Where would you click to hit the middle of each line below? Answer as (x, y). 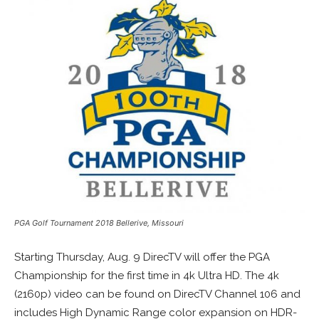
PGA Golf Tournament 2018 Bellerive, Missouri (99, 223)
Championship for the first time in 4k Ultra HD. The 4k (147, 275)
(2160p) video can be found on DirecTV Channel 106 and (157, 294)
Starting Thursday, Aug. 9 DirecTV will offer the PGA (142, 257)
